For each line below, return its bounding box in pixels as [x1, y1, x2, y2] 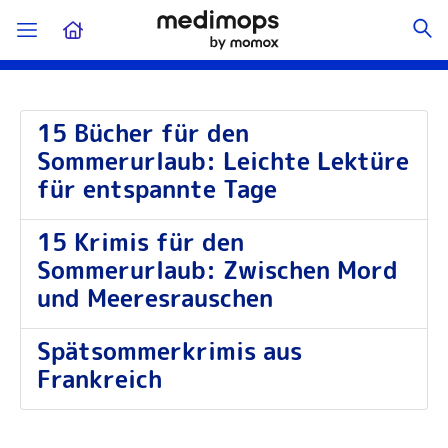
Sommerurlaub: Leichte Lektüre [37, 144, 409, 178]
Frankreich [37, 362, 162, 396]
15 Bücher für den [37, 116, 249, 150]
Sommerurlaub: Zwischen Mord [37, 253, 398, 287]
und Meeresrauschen [37, 281, 273, 315]
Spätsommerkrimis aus [37, 334, 302, 368]
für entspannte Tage [37, 172, 277, 206]
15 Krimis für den [37, 225, 244, 259]
